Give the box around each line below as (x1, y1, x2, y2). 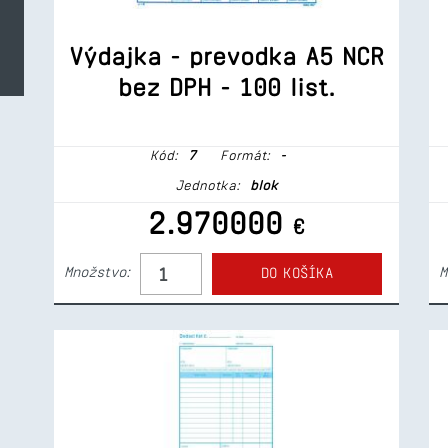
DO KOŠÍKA (261, 265, 333, 281)
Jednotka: (175, 178, 240, 192)
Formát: (214, 148, 270, 162)
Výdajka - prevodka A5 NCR (69, 43, 384, 69)
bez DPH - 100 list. (118, 74, 335, 100)
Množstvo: (64, 264, 130, 280)
